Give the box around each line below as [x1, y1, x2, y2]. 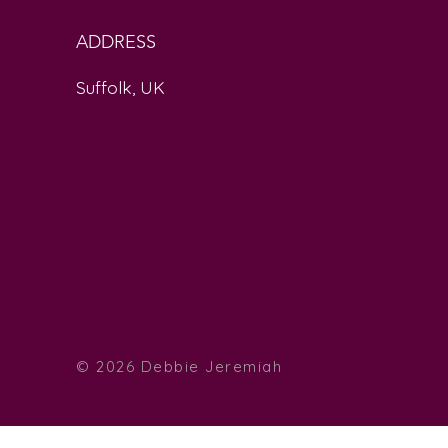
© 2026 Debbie [76, 356, 206, 376]
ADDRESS [76, 30, 157, 53]
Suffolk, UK [76, 76, 166, 98]
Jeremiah [205, 356, 283, 376]
